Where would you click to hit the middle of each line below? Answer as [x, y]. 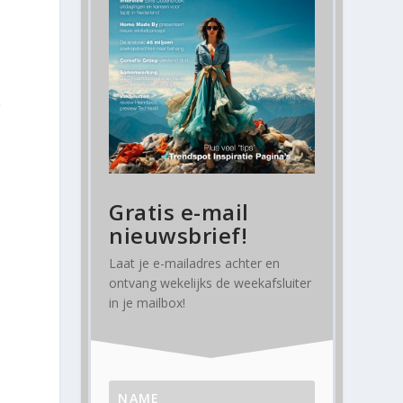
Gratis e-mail [179, 212]
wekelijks [187, 283]
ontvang [135, 283]
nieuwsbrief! [179, 236]
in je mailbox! [148, 303]
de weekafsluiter [262, 283]
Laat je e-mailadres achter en [195, 264]
